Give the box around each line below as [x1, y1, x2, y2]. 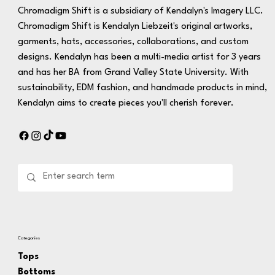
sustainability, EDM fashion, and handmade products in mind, [17, 83, 267, 93]
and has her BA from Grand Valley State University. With [17, 68, 249, 77]
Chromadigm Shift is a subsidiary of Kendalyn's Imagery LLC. [17, 6, 263, 16]
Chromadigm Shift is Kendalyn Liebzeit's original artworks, [17, 21, 252, 31]
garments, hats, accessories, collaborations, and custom [17, 37, 249, 47]
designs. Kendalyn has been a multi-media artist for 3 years [17, 52, 261, 62]
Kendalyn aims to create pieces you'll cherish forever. [17, 98, 236, 108]
